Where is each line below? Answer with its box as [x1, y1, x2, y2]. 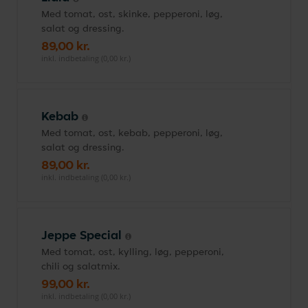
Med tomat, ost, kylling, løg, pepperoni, [41, 245, 224, 258]
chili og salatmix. [41, 260, 120, 272]
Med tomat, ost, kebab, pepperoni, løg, [41, 126, 223, 139]
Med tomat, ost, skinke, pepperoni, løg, [41, 8, 223, 20]
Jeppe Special [41, 227, 125, 243]
